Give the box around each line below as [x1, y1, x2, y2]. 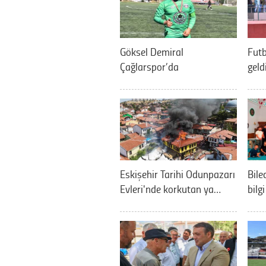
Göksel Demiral [120, 44, 183, 59]
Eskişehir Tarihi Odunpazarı [120, 166, 235, 181]
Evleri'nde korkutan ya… [120, 181, 221, 196]
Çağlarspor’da [120, 59, 179, 74]
